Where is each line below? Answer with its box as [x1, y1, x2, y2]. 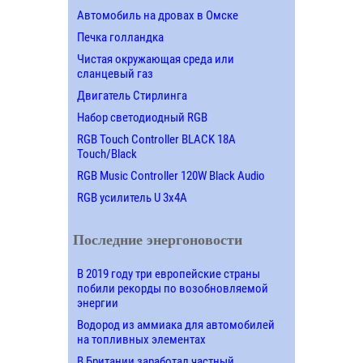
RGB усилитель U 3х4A [76, 190, 187, 205]
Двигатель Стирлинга [76, 88, 187, 103]
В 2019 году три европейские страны [76, 266, 260, 281]
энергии [76, 295, 118, 310]
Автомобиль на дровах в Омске [76, 7, 238, 23]
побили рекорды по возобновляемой [76, 280, 268, 296]
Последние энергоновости [72, 231, 242, 248]
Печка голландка [76, 29, 164, 45]
